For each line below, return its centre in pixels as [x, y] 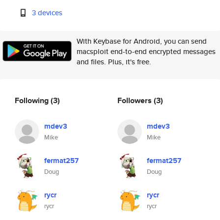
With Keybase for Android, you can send [142, 41]
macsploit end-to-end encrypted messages [146, 51]
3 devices [47, 13]
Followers [136, 100]
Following [33, 100]
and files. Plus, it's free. [114, 62]
